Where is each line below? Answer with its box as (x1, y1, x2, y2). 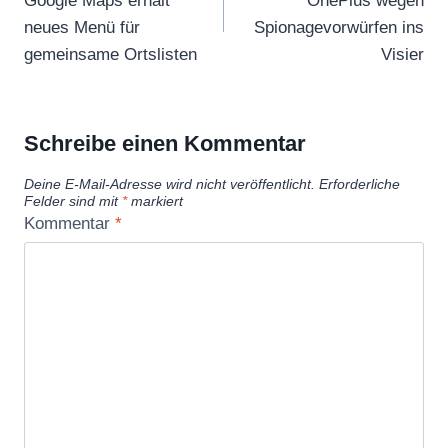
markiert (127, 193, 183, 209)
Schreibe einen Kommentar (24, 131, 306, 157)
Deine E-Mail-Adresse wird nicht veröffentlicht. (24, 176, 315, 192)
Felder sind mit (24, 193, 122, 209)
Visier (381, 44, 424, 64)
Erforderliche (319, 176, 400, 192)
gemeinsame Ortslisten (24, 44, 197, 64)
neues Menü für (24, 17, 140, 37)
